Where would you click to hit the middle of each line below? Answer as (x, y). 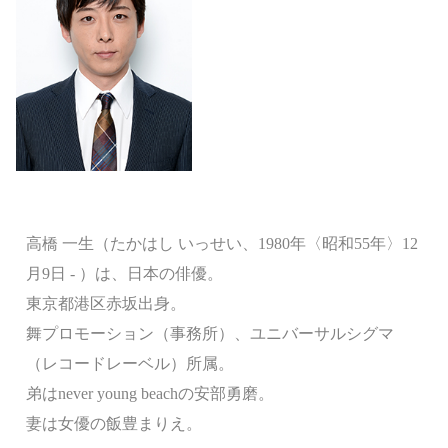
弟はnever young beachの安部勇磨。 (150, 393)
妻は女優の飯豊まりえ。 (114, 423)
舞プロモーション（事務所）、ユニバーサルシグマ (210, 333)
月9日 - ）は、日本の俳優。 (124, 273)
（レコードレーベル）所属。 (130, 363)
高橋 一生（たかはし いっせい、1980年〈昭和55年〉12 (222, 243)
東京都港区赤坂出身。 (106, 303)
